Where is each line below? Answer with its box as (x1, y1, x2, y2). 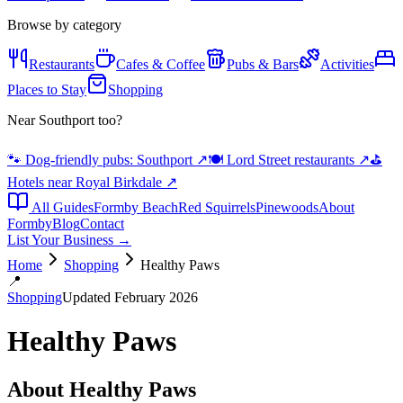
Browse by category (7, 17, 121, 32)
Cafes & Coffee (116, 57, 205, 72)
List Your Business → (7, 232, 131, 247)
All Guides (29, 200, 94, 215)
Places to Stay (7, 82, 86, 97)
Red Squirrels (178, 200, 255, 215)
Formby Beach (94, 200, 178, 215)
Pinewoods (255, 200, 318, 215)
